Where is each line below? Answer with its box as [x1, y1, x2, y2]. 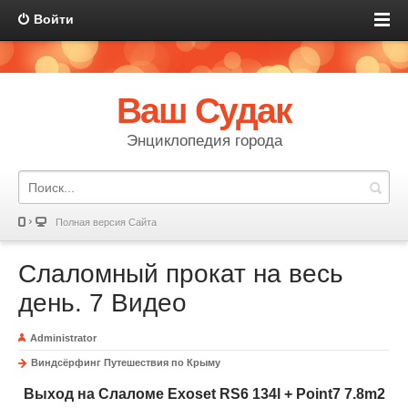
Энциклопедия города [126, 132, 282, 149]
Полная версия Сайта [56, 217, 157, 228]
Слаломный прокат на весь [18, 260, 343, 288]
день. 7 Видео [18, 289, 187, 317]
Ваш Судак [116, 91, 292, 130]
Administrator [30, 332, 97, 343]
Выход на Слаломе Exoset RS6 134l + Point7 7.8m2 [23, 386, 385, 402]
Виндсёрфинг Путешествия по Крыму [31, 357, 220, 368]
